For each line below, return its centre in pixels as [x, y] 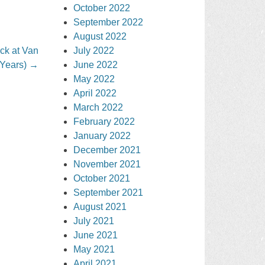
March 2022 [98, 107]
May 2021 [94, 249]
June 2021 [96, 235]
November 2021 [107, 164]
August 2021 [100, 206]
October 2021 [102, 178]
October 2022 [102, 8]
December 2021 [107, 150]
